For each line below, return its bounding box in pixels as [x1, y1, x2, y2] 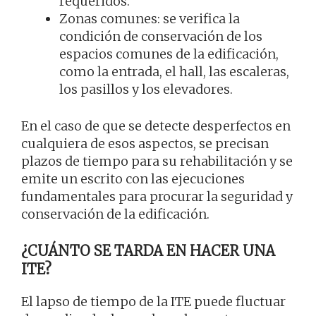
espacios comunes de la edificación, [59, 45, 279, 62]
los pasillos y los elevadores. [59, 80, 233, 97]
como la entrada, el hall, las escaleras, [59, 63, 289, 80]
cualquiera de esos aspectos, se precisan [21, 135, 269, 152]
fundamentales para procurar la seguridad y [21, 188, 293, 205]
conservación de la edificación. [21, 205, 209, 222]
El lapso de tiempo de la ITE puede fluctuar [21, 293, 286, 310]
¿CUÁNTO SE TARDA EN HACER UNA [21, 241, 275, 260]
